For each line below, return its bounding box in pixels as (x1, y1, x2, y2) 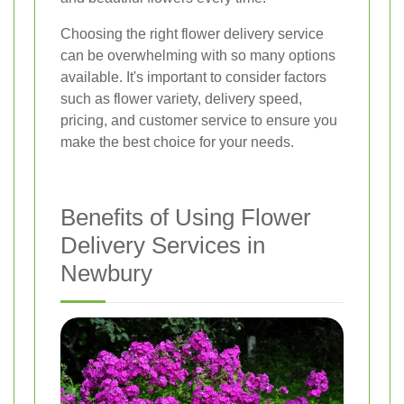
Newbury (60, 259, 152, 287)
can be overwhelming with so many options (60, 47, 335, 63)
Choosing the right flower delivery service (60, 25, 324, 41)
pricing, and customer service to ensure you (60, 112, 337, 128)
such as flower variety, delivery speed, (60, 90, 302, 106)
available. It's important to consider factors (60, 69, 326, 85)
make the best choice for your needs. (60, 133, 294, 150)
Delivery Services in (60, 231, 265, 259)
